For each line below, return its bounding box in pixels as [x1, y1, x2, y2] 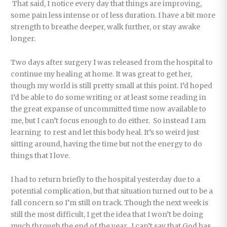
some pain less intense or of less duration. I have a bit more [11, 11, 216, 20]
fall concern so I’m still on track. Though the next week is [11, 198, 209, 207]
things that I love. [11, 151, 70, 160]
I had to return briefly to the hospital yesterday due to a [11, 175, 201, 184]
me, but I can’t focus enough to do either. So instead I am [11, 116, 206, 125]
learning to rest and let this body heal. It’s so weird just [11, 128, 200, 137]
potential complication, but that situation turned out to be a [11, 186, 213, 196]
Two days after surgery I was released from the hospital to [11, 58, 213, 67]
